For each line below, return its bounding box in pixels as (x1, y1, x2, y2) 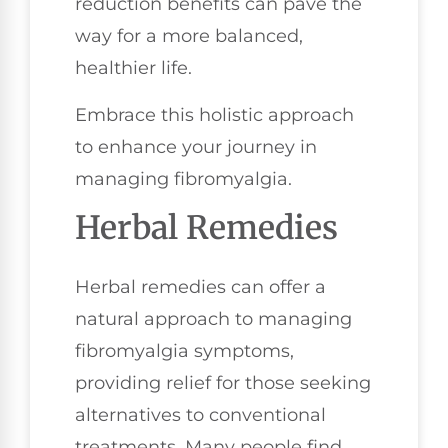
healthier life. (75, 57, 192, 80)
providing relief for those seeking (75, 372, 371, 395)
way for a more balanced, (75, 25, 303, 48)
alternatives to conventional (75, 404, 326, 427)
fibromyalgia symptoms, (75, 340, 294, 363)
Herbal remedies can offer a (75, 276, 326, 299)
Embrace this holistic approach (75, 103, 354, 126)
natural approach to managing (75, 308, 352, 331)
